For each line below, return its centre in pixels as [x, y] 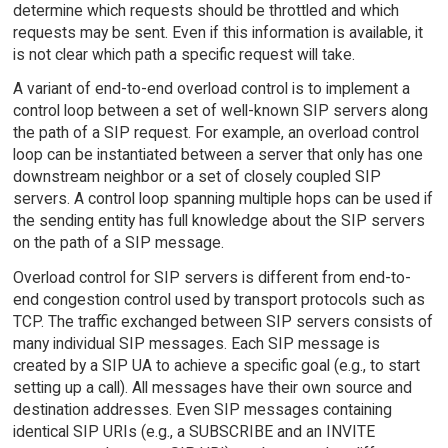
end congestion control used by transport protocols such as [218, 300]
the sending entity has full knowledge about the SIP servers [218, 221]
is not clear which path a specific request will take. [183, 54]
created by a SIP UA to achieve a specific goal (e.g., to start [216, 366]
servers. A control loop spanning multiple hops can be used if [222, 199]
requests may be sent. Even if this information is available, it [217, 32]
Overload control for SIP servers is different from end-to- [211, 278]
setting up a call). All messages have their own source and [212, 388]
